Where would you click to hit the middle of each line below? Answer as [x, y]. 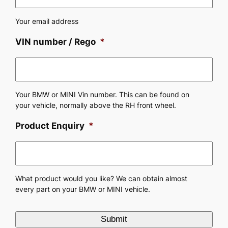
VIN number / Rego [56, 42]
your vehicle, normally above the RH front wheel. [96, 105]
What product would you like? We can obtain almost [102, 178]
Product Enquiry [50, 125]
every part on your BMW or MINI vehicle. [83, 189]
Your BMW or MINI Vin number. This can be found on [103, 94]
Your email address [47, 22]
